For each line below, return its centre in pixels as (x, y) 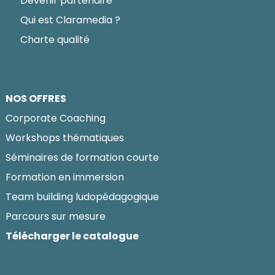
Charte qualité (55, 39)
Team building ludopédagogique (82, 196)
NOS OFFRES (36, 98)
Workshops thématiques (65, 137)
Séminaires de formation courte (82, 157)
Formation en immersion (65, 177)
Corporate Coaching (56, 118)
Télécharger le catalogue (72, 236)
